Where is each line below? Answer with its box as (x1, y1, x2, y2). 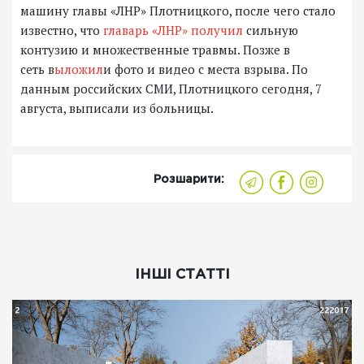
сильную (243, 22, 298, 39)
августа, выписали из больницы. (20, 100, 265, 117)
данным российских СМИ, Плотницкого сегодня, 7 (20, 80, 322, 97)
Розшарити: (154, 175, 224, 185)
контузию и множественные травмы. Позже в (20, 41, 290, 58)
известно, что (20, 22, 103, 39)
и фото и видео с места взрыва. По (103, 61, 308, 78)
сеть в (20, 61, 54, 78)
